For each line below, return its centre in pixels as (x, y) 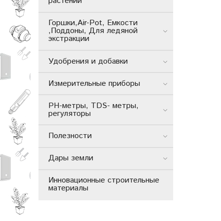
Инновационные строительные (104, 181)
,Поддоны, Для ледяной (93, 31)
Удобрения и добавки (88, 61)
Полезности (70, 136)
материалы (68, 188)
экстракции (69, 39)
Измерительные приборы (94, 83)
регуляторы (70, 113)
